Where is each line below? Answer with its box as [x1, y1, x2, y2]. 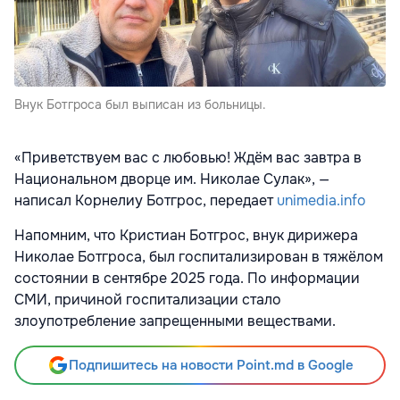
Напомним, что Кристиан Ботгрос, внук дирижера [14, 226, 358, 246]
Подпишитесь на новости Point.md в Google [68, 356, 354, 375]
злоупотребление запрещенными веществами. [14, 312, 336, 331]
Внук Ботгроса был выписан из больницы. [14, 96, 266, 113]
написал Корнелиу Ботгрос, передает [14, 191, 277, 211]
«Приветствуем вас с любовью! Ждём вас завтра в [14, 148, 362, 168]
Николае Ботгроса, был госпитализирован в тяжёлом [14, 247, 383, 267]
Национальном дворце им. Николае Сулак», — [14, 170, 329, 189]
